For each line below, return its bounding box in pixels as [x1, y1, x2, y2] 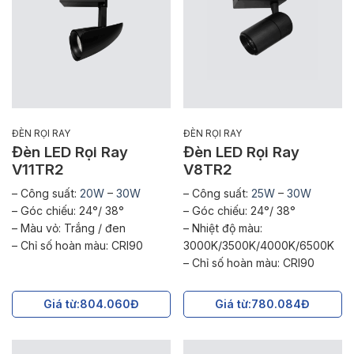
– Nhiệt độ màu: [183, 221, 262, 235]
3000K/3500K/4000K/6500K [183, 239, 334, 253]
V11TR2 [12, 160, 64, 179]
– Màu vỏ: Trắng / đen [12, 221, 126, 235]
